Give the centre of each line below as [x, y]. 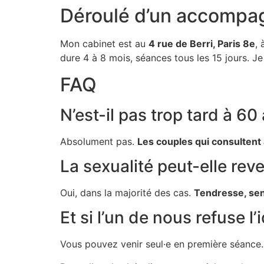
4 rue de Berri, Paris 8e [202, 44]
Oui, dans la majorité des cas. [127, 192]
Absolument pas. [99, 141]
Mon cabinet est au [104, 44]
